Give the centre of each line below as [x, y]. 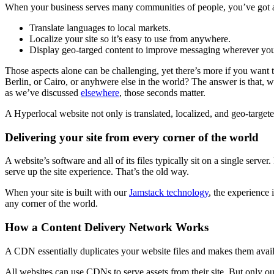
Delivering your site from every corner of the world [132, 137]
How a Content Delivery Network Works [107, 227]
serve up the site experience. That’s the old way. [97, 172]
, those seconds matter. [162, 92]
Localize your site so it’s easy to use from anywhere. [130, 39]
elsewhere [100, 92]
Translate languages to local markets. [100, 28]
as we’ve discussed [43, 92]
